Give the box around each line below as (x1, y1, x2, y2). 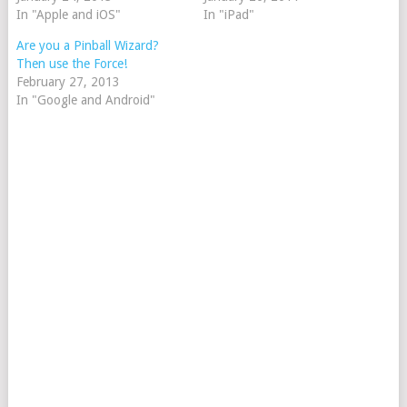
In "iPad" (203, 7, 254, 22)
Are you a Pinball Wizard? (15, 38, 159, 53)
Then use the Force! (15, 56, 127, 71)
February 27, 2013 (15, 74, 120, 89)
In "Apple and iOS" (15, 7, 121, 22)
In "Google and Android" (15, 93, 155, 107)
